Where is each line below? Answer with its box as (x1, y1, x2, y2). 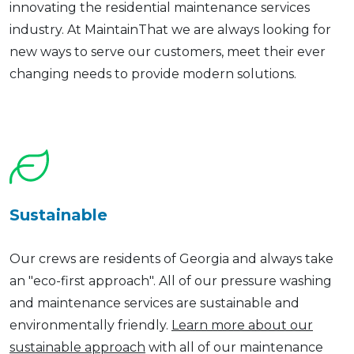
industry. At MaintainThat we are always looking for (9, 22, 331, 38)
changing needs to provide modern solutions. (9, 66, 296, 82)
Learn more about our (171, 318, 313, 333)
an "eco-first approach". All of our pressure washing (9, 273, 332, 289)
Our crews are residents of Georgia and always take (9, 251, 333, 267)
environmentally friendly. (9, 318, 171, 333)
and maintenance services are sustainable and (9, 296, 299, 311)
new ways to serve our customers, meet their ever (9, 44, 326, 60)
